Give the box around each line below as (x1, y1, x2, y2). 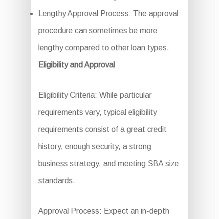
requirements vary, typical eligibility (38, 108, 157, 117)
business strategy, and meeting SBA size (38, 159, 179, 168)
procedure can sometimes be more (38, 26, 157, 35)
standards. (38, 176, 75, 185)
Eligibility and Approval (38, 61, 115, 69)
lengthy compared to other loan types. (38, 44, 169, 52)
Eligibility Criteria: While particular (38, 91, 152, 100)
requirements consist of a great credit (38, 125, 167, 134)
